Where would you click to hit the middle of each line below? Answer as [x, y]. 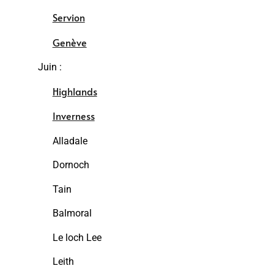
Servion [68, 18]
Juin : [50, 68]
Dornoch [71, 165]
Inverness [73, 116]
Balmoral [72, 214]
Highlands [75, 91]
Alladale [70, 141]
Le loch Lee [77, 238]
